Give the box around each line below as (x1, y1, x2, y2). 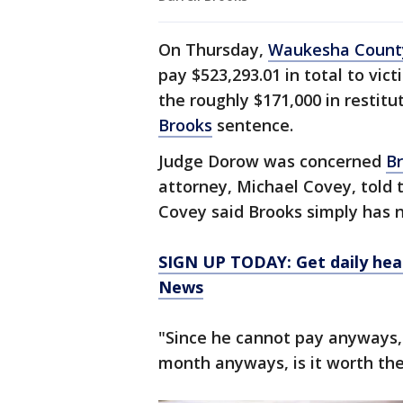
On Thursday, (158, 39, 268, 61)
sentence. (212, 114, 298, 137)
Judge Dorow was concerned (158, 150, 386, 173)
